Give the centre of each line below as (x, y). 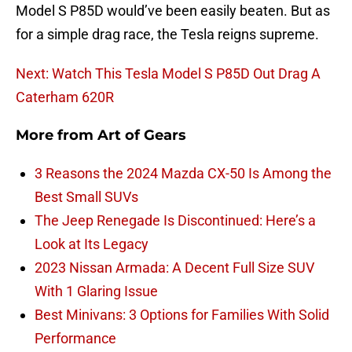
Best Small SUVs (86, 197)
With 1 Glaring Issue (96, 291)
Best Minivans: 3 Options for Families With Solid (182, 315)
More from (57, 136)
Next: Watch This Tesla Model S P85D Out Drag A (168, 74)
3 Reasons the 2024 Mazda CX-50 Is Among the (183, 174)
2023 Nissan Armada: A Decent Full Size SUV (174, 268)
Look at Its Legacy (92, 244)
